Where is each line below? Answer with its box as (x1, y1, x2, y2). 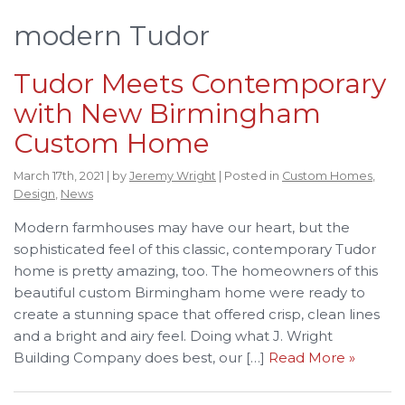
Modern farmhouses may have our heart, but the (14, 218, 350, 236)
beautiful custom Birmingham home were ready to (14, 283, 365, 301)
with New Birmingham (14, 96, 321, 130)
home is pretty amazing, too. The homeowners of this (14, 261, 378, 279)
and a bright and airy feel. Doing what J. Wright (14, 326, 333, 344)
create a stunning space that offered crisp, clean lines (14, 305, 380, 323)
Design (14, 186, 55, 201)
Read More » (268, 348, 355, 366)
